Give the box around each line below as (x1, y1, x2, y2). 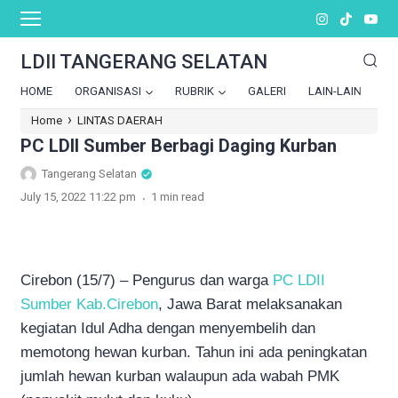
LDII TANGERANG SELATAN (20, 51, 267, 73)
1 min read (151, 190, 204, 203)
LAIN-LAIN (308, 84, 362, 98)
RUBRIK (175, 84, 214, 98)
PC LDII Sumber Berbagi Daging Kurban (20, 135, 337, 156)
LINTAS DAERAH (77, 114, 163, 127)
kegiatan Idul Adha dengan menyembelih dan (20, 319, 315, 337)
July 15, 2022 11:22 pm (20, 190, 136, 203)
